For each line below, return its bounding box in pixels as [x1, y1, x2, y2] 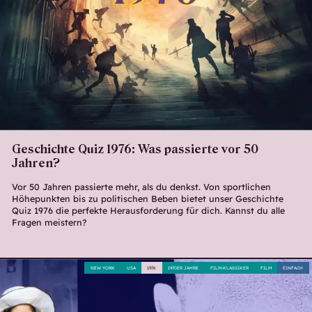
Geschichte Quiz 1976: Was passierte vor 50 [11, 141, 258, 156]
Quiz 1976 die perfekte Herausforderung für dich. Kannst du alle [11, 205, 285, 217]
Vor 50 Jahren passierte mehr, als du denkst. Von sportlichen [11, 181, 271, 193]
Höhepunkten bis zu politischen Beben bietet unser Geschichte [11, 193, 283, 205]
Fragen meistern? [11, 217, 86, 228]
